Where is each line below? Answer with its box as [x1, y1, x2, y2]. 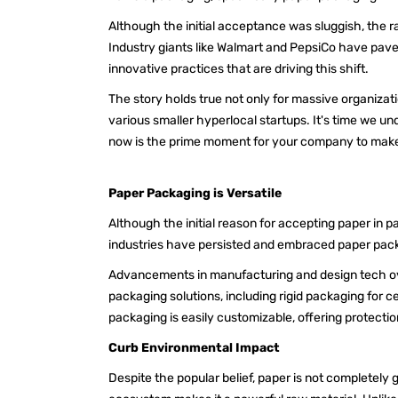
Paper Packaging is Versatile [108, 185, 282, 201]
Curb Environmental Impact [108, 339, 283, 355]
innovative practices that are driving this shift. [108, 60, 374, 76]
